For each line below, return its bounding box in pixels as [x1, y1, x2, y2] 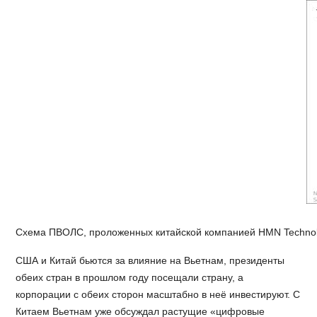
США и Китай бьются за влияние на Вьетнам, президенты [16, 255, 285, 267]
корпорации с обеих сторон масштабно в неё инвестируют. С [16, 289, 301, 301]
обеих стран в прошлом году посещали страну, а [16, 272, 244, 284]
